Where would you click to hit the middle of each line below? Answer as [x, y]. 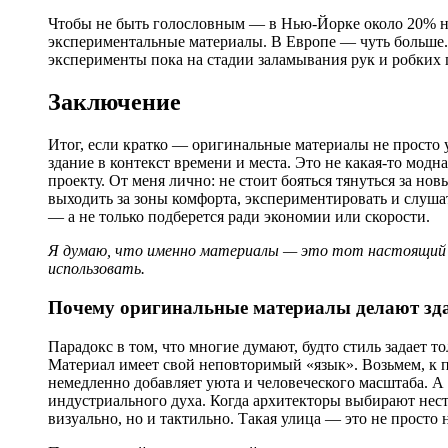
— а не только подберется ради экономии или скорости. [239, 217]
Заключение [114, 102]
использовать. [96, 269]
